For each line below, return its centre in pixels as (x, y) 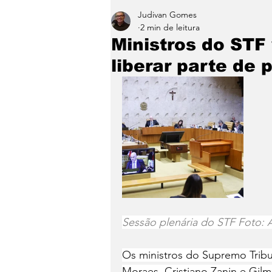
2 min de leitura (170, 27)
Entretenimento (174, 20)
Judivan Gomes (167, 15)
